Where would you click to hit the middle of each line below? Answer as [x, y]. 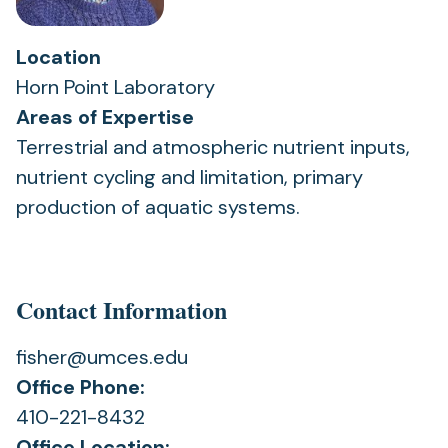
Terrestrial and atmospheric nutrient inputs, [213, 147]
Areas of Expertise [105, 117]
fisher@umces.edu [102, 357]
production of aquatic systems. [158, 207]
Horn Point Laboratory [115, 87]
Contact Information [121, 309]
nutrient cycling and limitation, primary [189, 177]
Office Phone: [80, 387]
